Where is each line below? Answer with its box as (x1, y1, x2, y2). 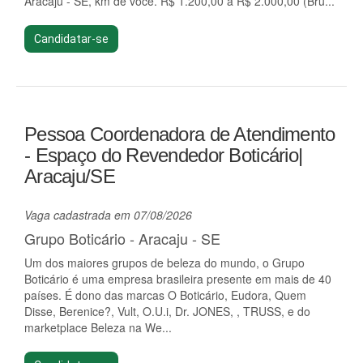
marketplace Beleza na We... (24, 319, 172, 335)
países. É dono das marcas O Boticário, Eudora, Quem (24, 287, 306, 303)
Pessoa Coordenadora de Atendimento (24, 123, 335, 145)
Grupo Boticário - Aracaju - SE (24, 228, 220, 249)
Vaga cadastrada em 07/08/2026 (24, 207, 192, 223)
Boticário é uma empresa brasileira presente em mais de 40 (24, 271, 331, 287)
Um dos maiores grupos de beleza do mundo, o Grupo (24, 254, 305, 271)
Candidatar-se (34, 32, 109, 45)
